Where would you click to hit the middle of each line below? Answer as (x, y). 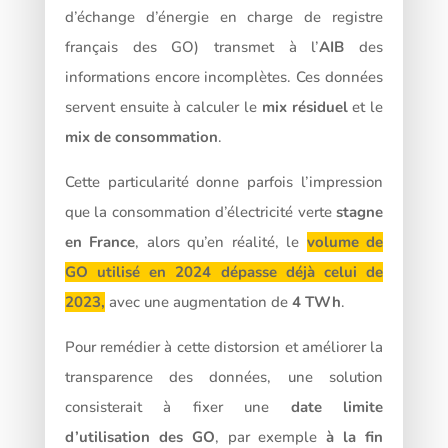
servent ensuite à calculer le (163, 106)
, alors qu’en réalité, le (221, 241)
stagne (360, 211)
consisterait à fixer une (177, 406)
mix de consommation (141, 136)
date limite (337, 406)
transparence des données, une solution (224, 376)
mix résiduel (304, 106)
